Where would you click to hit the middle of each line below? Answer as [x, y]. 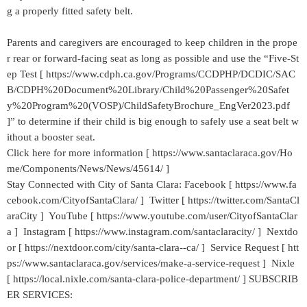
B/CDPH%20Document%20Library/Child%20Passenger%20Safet [148, 90]
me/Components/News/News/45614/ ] [88, 169]
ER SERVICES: [40, 295]
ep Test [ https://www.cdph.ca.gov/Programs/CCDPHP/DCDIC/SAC [151, 74]
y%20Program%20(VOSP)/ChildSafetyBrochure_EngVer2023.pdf [148, 106]
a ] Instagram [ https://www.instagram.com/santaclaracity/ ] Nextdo [152, 232]
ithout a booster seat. [51, 137]
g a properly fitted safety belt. [70, 11]
